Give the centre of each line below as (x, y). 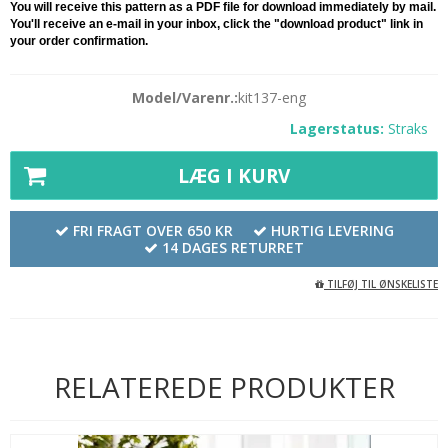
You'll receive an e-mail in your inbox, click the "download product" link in (216, 24)
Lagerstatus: (337, 129)
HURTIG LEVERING (332, 230)
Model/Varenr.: (185, 98)
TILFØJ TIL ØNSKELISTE (381, 283)
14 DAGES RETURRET (233, 247)
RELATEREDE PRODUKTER (224, 386)
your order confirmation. (79, 41)
